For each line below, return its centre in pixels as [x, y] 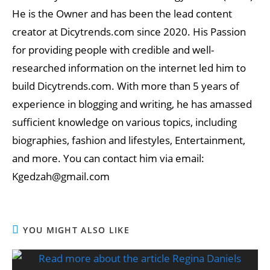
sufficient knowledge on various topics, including [124, 122]
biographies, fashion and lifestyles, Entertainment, [129, 140]
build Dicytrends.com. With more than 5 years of [126, 86]
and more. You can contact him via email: [108, 158]
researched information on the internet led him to [129, 68]
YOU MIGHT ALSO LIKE [77, 230]
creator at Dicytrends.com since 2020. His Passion [129, 32]
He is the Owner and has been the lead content [122, 14]
